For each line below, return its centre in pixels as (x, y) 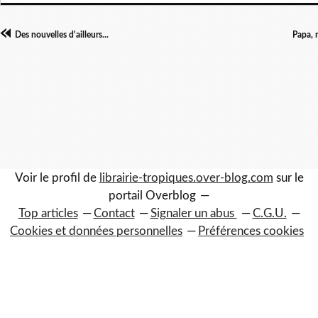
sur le (288, 178)
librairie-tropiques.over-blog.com (186, 178)
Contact (114, 213)
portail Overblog (152, 196)
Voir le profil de (57, 178)
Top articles (48, 213)
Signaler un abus (193, 213)
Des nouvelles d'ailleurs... (62, 35)
